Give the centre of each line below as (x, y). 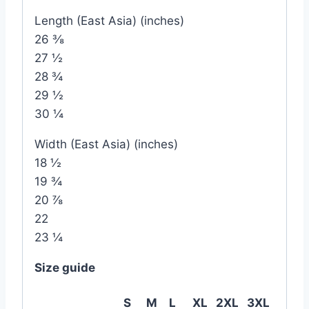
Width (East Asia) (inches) (106, 144)
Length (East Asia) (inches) (109, 20)
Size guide (65, 267)
